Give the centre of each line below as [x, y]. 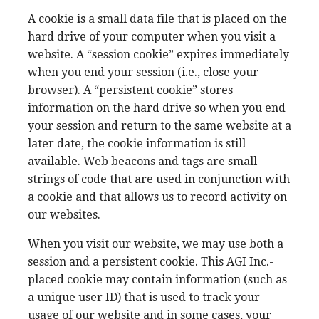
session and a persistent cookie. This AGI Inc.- [151, 262]
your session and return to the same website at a [159, 126]
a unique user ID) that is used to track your [144, 297]
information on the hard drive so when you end [157, 108]
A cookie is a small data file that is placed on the [157, 19]
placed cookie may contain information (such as [157, 279]
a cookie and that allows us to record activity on [157, 197]
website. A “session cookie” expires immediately [158, 54]
